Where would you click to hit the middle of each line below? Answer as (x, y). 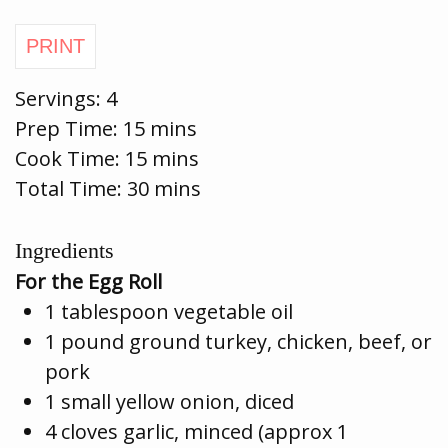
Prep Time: (69, 128)
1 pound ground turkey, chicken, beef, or (238, 341)
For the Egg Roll (88, 281)
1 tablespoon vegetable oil (169, 311)
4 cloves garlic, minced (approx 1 (196, 431)
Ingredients (64, 250)
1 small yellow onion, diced (169, 401)
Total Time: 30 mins (108, 188)
